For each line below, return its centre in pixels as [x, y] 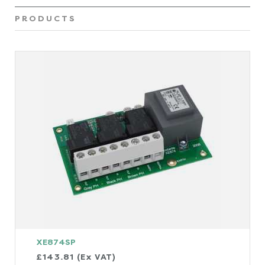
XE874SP [56, 242]
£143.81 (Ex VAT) [76, 257]
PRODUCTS [46, 18]
